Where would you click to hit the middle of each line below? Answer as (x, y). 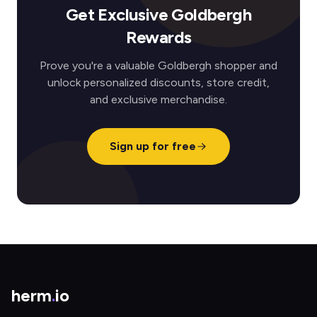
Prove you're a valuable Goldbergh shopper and (158, 65)
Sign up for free (153, 146)
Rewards (158, 37)
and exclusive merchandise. (158, 99)
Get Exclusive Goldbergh (158, 15)
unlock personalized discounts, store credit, (158, 82)
